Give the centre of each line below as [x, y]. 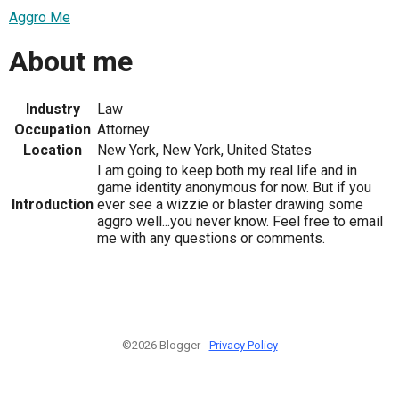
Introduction [53, 204]
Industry [53, 109]
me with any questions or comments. [211, 238]
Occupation [53, 129]
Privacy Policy [243, 345]
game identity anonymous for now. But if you [234, 187]
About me [71, 62]
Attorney [123, 129]
